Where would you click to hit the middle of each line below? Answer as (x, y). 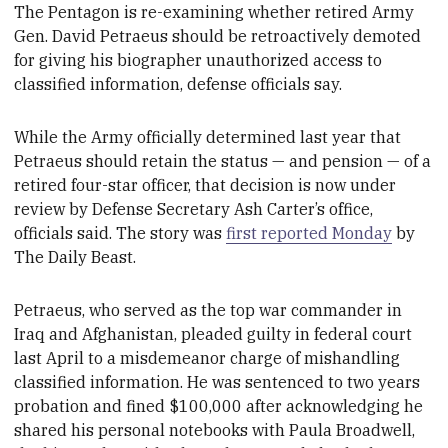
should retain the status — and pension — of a (259, 160)
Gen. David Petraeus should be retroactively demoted (218, 36)
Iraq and (48, 333)
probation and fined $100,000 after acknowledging (209, 405)
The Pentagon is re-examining (131, 12)
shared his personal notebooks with (152, 429)
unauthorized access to (294, 60)
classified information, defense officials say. (178, 84)
